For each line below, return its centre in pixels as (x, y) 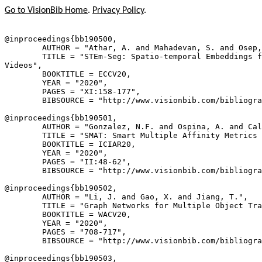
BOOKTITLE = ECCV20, (68, 74)
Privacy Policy (118, 11)
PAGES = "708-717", (65, 232)
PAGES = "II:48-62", (68, 162)
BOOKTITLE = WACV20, (68, 214)
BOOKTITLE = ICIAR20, (70, 144)
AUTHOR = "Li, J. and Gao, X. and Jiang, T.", (126, 197)
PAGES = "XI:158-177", (73, 92)
